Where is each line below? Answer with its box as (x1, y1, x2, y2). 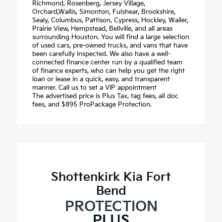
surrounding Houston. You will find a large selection (32, 33, 189, 41)
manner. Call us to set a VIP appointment (32, 83, 157, 92)
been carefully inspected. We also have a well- (32, 50, 170, 58)
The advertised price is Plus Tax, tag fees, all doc (32, 92, 178, 100)
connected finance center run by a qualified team (32, 58, 182, 66)
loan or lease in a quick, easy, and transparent (32, 75, 170, 83)
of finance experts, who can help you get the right (32, 66, 185, 75)
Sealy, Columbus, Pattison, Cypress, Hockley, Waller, (32, 16, 188, 24)
